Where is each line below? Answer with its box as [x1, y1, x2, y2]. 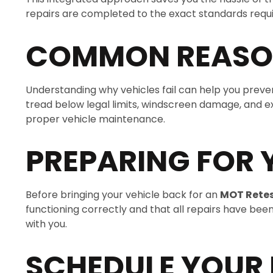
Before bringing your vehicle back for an [26, 187, 220, 202]
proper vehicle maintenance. [26, 112, 165, 126]
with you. [26, 216, 67, 231]
